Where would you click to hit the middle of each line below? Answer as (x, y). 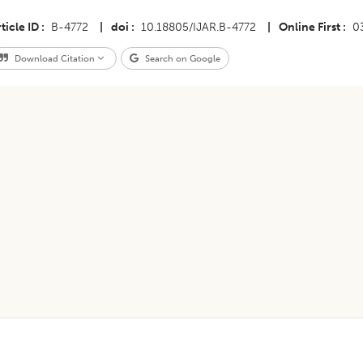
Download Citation (54, 58)
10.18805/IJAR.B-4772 (198, 27)
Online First (309, 27)
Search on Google (181, 58)
